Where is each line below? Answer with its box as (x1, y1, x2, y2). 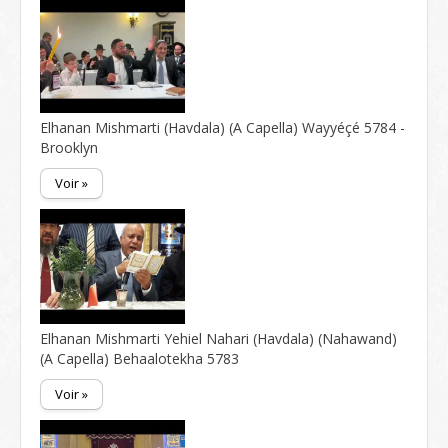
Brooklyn (40, 138, 98, 157)
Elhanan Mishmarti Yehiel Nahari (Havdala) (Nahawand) (40, 329, 397, 348)
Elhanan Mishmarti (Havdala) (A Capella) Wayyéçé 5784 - (40, 118, 405, 137)
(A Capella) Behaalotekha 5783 (40, 349, 239, 368)
